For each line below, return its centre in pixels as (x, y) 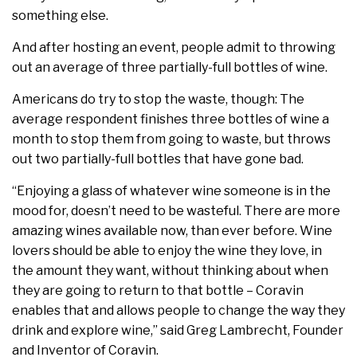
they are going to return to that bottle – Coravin (158, 291)
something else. (60, 16)
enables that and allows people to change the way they (178, 311)
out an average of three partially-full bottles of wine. (170, 68)
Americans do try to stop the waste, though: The (158, 100)
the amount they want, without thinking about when (170, 271)
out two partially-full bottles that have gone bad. (158, 159)
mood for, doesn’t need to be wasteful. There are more (176, 211)
